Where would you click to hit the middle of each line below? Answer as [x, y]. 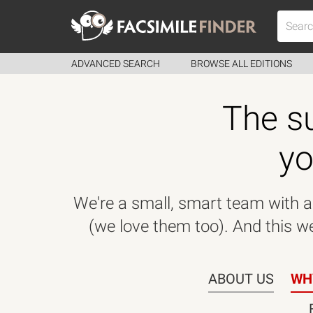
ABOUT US [241, 279]
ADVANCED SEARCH [116, 64]
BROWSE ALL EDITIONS [241, 64]
